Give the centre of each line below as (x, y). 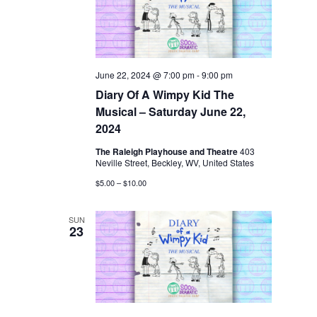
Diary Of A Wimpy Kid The (165, 95)
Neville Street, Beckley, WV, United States (175, 163)
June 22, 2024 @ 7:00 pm (145, 75)
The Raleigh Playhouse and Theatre (168, 152)
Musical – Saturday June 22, (171, 112)
